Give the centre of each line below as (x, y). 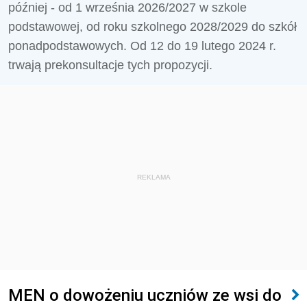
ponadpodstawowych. (69, 46)
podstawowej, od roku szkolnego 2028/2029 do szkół (152, 27)
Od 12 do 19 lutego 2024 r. (203, 46)
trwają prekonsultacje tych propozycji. (110, 65)
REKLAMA (153, 177)
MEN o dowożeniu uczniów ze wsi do (145, 295)
